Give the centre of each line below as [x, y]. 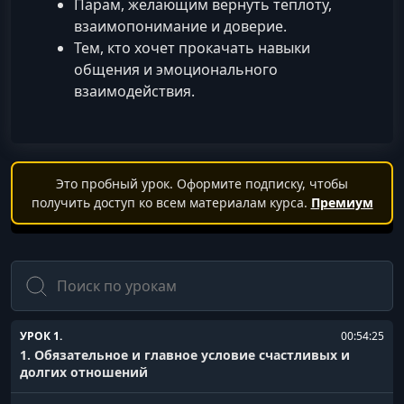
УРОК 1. [41, 336]
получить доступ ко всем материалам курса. [171, 203]
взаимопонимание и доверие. [180, 27]
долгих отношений [84, 372]
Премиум [342, 203]
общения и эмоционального [176, 70]
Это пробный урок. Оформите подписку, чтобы [202, 184]
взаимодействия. [134, 92]
